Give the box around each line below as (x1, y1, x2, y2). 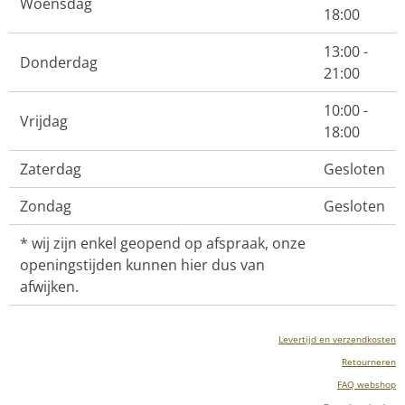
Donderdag (20, 52, 98, 72)
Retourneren (342, 355, 396, 368)
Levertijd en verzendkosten (278, 333, 396, 345)
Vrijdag (20, 111, 68, 131)
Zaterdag (20, 159, 81, 179)
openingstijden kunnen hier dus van (20, 255, 265, 275)
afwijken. (20, 277, 79, 297)
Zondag (20, 196, 71, 216)
